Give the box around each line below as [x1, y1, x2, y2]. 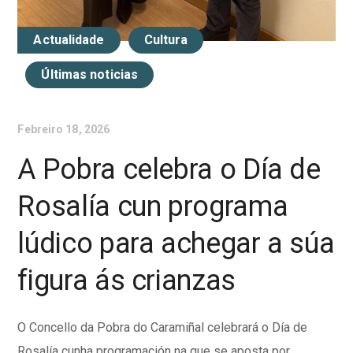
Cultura [143, 32, 188, 47]
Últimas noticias [41, 66, 139, 82]
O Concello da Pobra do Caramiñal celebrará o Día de [17, 319, 308, 335]
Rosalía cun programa [17, 189, 288, 223]
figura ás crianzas [17, 263, 236, 297]
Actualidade [33, 32, 105, 47]
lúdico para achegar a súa [17, 226, 335, 260]
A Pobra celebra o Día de [17, 152, 321, 186]
